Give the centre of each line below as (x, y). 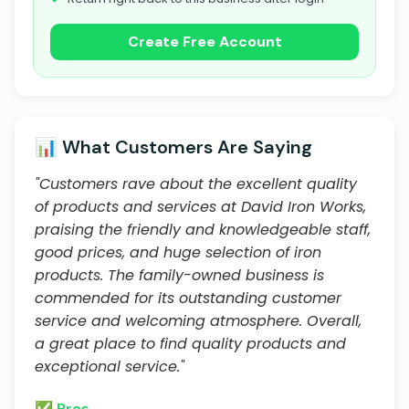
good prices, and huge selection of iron (178, 252)
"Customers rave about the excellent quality (196, 184)
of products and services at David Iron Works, (200, 207)
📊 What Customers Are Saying (173, 147)
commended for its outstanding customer (188, 298)
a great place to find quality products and (190, 344)
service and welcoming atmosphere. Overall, (198, 321)
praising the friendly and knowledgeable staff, (203, 230)
